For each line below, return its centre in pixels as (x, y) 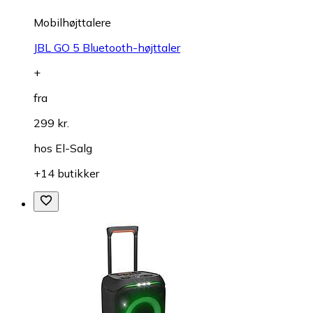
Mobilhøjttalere (72, 22)
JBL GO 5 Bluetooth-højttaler (107, 47)
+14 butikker (66, 173)
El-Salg (74, 148)
